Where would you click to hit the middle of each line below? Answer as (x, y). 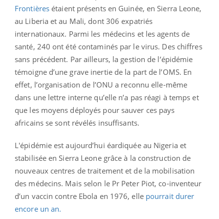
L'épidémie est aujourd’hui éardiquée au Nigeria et (101, 145)
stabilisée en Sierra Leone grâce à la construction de (103, 158)
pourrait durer (170, 196)
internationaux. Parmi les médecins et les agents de (102, 33)
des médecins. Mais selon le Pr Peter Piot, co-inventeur (108, 183)
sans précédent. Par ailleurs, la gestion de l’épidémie (104, 59)
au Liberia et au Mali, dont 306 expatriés (84, 21)
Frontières (32, 8)
